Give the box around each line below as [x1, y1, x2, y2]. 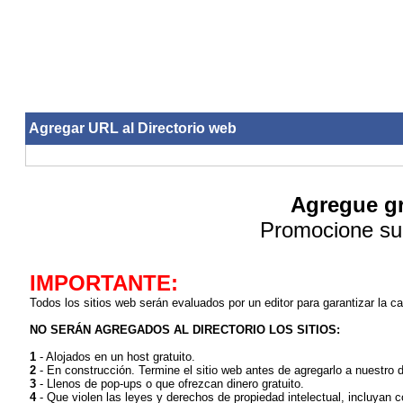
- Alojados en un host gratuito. [36, 350, 195, 363]
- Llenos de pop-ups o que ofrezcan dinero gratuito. [36, 377, 304, 390]
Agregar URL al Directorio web [29, 121, 237, 136]
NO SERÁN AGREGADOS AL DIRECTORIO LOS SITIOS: [30, 323, 340, 336]
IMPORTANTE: [30, 271, 178, 295]
